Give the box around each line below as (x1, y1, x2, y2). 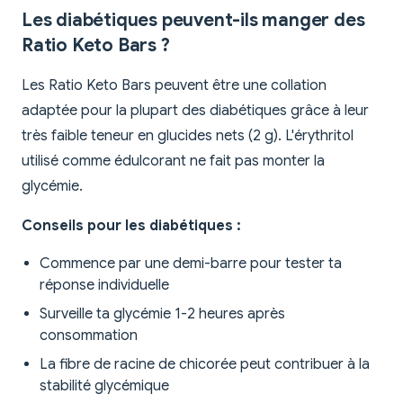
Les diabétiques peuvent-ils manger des (22, 9, 365, 32)
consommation (40, 327, 138, 345)
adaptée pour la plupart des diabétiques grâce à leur (22, 102, 369, 121)
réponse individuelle (40, 276, 169, 295)
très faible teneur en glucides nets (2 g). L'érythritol (22, 127, 354, 146)
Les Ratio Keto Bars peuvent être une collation (22, 76, 327, 95)
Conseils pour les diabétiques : (22, 217, 241, 236)
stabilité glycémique (40, 377, 169, 396)
